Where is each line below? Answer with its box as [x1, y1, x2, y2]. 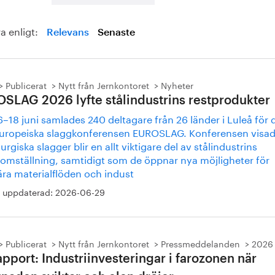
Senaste [98, 28, 135, 37]
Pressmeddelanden [161, 236, 240, 250]
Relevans [47, 28, 89, 37]
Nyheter [161, 78, 193, 91]
